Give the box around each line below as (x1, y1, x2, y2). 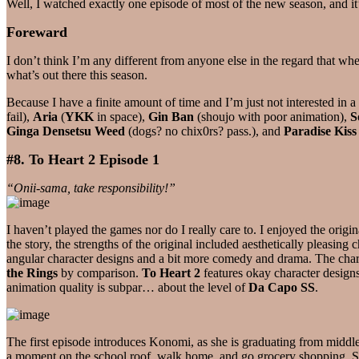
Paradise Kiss (284, 123, 357, 138)
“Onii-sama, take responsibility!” (6, 180, 175, 195)
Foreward (6, 23, 67, 40)
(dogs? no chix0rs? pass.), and (125, 123, 284, 138)
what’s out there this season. (6, 67, 147, 82)
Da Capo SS (248, 280, 315, 294)
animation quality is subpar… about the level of (6, 280, 248, 294)
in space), (94, 109, 148, 123)
